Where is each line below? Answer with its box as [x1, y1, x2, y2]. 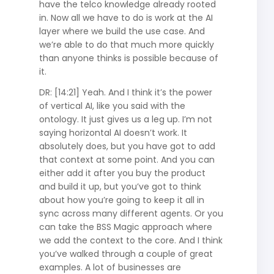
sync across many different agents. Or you [39, 207, 223, 220]
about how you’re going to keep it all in [39, 193, 204, 206]
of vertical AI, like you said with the [39, 99, 185, 112]
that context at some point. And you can [39, 153, 215, 166]
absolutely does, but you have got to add [39, 139, 215, 152]
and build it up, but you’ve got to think [39, 180, 201, 193]
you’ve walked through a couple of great [39, 247, 213, 260]
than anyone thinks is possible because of [39, 51, 218, 64]
